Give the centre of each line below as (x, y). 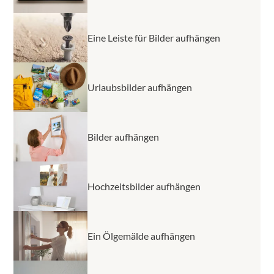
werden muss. (63, 12)
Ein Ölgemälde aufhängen (141, 235)
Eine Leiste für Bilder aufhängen (154, 37)
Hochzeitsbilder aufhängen (144, 186)
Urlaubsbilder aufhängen (140, 87)
